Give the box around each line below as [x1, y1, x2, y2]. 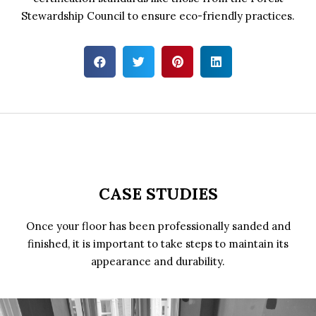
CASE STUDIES [98, 183, 218, 204]
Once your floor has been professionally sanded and [25, 219, 291, 233]
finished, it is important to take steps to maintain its [28, 237, 288, 250]
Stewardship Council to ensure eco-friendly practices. [21, 9, 295, 23]
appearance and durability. [91, 255, 225, 268]
